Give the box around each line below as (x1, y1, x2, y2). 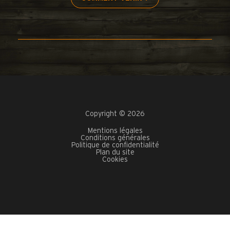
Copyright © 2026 (85, 110, 145, 118)
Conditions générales (80, 135, 150, 142)
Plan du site (95, 149, 135, 157)
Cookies (102, 156, 128, 164)
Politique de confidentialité (71, 142, 159, 149)
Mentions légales (87, 127, 143, 135)
